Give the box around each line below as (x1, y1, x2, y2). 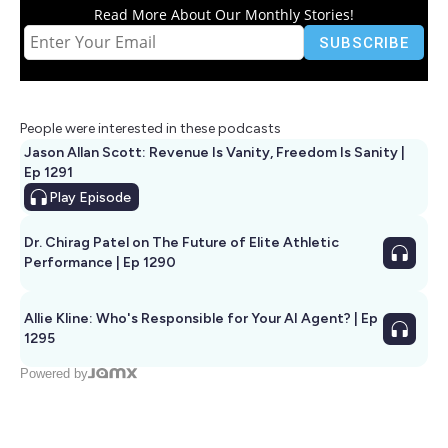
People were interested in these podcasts (20, 119, 281, 137)
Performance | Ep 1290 (24, 253, 176, 271)
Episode (76, 188, 131, 206)
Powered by (20, 365, 88, 381)
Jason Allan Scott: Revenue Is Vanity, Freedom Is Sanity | (24, 143, 405, 161)
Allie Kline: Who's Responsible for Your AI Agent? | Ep (24, 309, 354, 327)
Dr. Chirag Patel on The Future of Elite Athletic (24, 233, 339, 251)
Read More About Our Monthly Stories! (94, 4, 354, 24)
